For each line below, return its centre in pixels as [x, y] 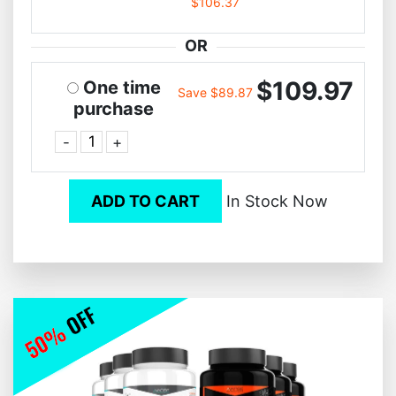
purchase [114, 108]
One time [122, 87]
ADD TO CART [145, 201]
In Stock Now [274, 201]
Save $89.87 [216, 92]
